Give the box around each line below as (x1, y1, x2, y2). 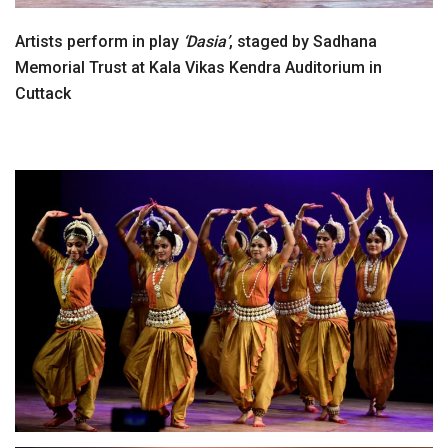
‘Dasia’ (183, 31, 229, 51)
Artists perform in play (15, 31, 183, 51)
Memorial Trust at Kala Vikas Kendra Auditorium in (15, 57, 382, 77)
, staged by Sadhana (229, 31, 377, 51)
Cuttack (15, 83, 71, 103)
